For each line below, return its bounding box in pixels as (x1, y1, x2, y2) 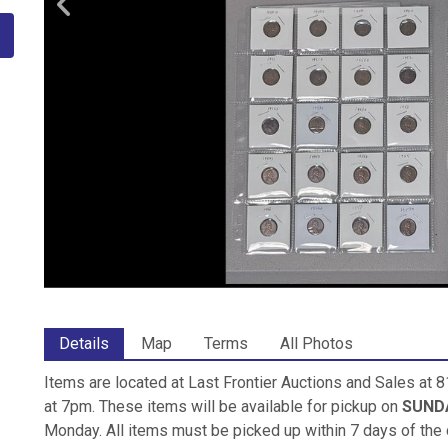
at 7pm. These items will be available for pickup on (44, 396, 402, 416)
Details (59, 333, 109, 353)
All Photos (280, 333, 353, 353)
